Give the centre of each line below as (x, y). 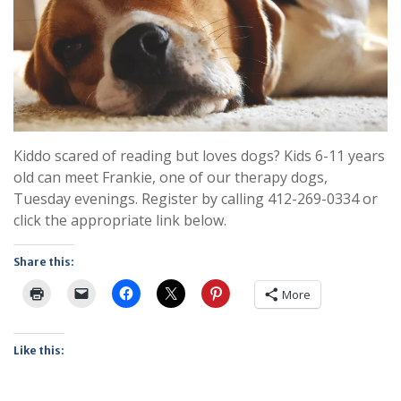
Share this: (44, 262)
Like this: (39, 351)
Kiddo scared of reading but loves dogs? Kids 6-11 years (199, 156)
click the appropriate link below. (120, 221)
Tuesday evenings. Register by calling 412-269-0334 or (196, 199)
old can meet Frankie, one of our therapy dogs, (171, 178)
